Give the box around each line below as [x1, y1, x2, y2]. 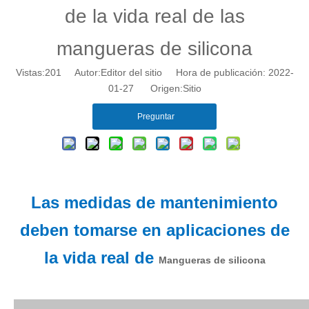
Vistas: [15, 67, 45, 78]
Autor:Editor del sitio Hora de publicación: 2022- [61, 67, 294, 78]
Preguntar [137, 112, 175, 121]
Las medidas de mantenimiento [31, 193, 278, 212]
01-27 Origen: [108, 83, 183, 94]
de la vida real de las [64, 6, 245, 27]
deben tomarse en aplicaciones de [19, 221, 290, 239]
